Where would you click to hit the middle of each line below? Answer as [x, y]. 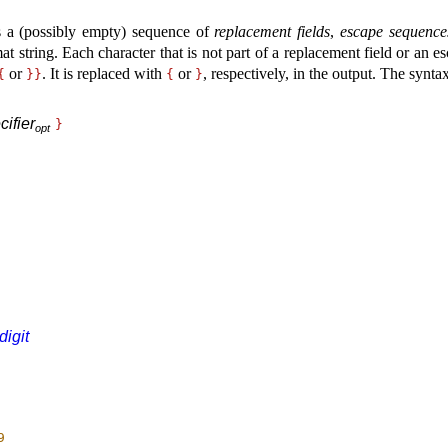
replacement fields [272, 32]
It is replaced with [108, 74]
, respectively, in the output [287, 74]
